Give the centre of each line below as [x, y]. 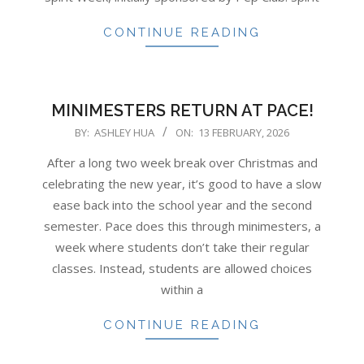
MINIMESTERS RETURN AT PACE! [182, 110]
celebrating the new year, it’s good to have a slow [182, 183]
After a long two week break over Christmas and [182, 162]
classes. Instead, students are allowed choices [182, 268]
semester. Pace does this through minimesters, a [182, 225]
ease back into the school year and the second [182, 204]
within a [182, 289]
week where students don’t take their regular [182, 247]
